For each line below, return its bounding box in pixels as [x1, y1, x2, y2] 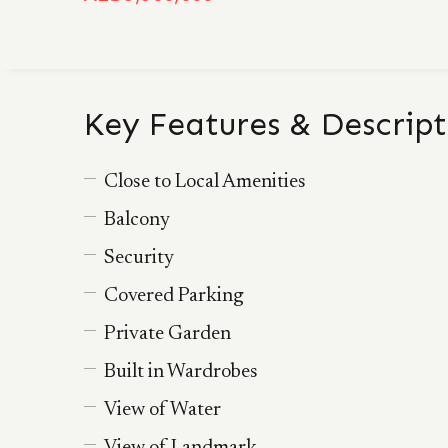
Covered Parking [104, 286, 244, 306]
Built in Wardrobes [104, 362, 258, 382]
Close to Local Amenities [104, 172, 306, 192]
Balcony [104, 210, 170, 230]
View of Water [104, 400, 221, 420]
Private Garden [104, 324, 231, 344]
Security [104, 248, 174, 268]
